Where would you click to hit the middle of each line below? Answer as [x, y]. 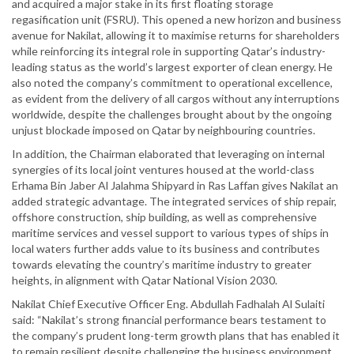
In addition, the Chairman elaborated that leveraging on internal [168, 154]
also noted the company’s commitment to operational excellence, [172, 83]
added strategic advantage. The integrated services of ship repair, [174, 201]
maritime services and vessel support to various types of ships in [170, 233]
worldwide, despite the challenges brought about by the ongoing [172, 115]
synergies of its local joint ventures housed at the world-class [163, 170]
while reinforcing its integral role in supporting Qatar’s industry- [169, 51]
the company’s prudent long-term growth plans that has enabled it [176, 336]
